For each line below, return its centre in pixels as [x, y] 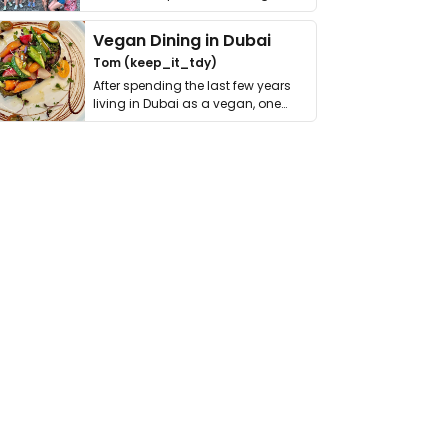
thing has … [127, 121]
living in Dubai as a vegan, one [187, 103]
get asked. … [124, 11]
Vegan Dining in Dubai [182, 40]
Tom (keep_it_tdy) [155, 62]
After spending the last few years [192, 85]
